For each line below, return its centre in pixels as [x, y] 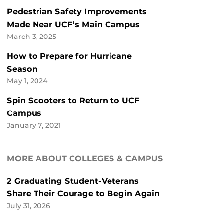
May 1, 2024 [27, 81]
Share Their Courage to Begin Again [83, 194]
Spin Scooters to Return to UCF [73, 101]
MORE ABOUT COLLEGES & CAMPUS [85, 159]
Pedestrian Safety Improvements [77, 12]
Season [22, 69]
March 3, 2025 [32, 37]
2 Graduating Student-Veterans [73, 181]
